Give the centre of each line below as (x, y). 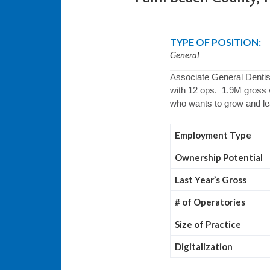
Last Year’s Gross (210, 180)
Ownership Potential (218, 157)
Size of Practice (208, 224)
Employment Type (213, 135)
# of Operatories (210, 202)
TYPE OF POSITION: (215, 42)
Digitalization (203, 246)
